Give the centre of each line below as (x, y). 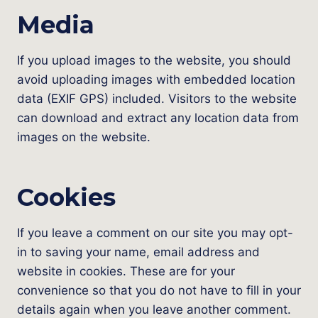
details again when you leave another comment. (154, 309)
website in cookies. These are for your (126, 271)
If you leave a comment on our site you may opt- (155, 233)
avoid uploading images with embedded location (156, 79)
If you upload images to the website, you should (154, 60)
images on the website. (84, 137)
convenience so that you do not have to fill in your (159, 290)
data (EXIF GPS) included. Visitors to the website (157, 99)
